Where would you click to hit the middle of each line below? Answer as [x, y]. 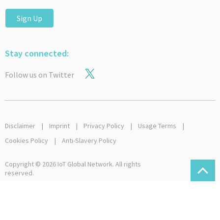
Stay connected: [37, 53]
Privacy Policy [104, 126]
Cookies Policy [27, 140]
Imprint [59, 126]
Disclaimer [20, 126]
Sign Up [29, 18]
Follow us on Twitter [40, 75]
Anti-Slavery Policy [89, 140]
